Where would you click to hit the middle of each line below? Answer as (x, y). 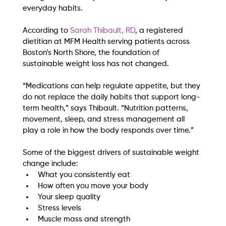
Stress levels (59, 208)
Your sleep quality (69, 197)
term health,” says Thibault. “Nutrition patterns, (106, 108)
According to (46, 31)
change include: (50, 164)
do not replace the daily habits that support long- (111, 97)
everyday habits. (52, 9)
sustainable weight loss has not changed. (96, 64)
